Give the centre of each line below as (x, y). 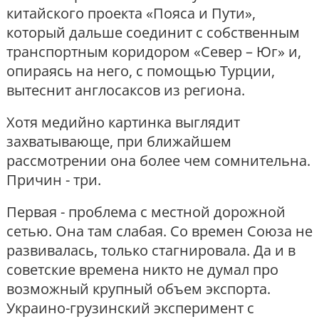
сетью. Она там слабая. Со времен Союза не (159, 231)
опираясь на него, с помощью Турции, (141, 71)
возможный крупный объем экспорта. (138, 289)
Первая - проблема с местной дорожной (146, 212)
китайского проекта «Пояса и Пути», (131, 14)
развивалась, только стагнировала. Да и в (151, 251)
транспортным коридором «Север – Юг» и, (154, 52)
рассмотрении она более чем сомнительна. (158, 161)
